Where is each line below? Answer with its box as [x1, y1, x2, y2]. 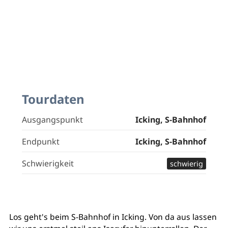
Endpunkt [21, 135, 60, 147]
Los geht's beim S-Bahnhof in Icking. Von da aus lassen [9, 211, 217, 222]
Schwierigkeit [21, 157, 74, 169]
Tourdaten [21, 90, 84, 107]
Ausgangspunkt [21, 113, 83, 125]
